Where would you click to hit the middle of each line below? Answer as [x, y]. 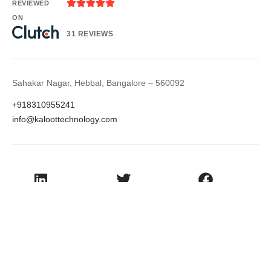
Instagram [41, 243]
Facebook [206, 198]
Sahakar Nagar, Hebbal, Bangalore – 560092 [98, 83]
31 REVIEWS [90, 34]
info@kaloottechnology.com [65, 119]
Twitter [123, 198]
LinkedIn [41, 198]
